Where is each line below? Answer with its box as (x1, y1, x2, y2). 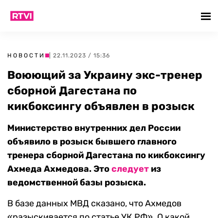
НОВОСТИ (7, 52, 45, 59)
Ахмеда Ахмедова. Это (7, 163, 111, 174)
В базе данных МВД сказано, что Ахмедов (7, 198, 182, 209)
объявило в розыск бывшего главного (7, 136, 177, 147)
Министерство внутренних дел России (7, 123, 181, 133)
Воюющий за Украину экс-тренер (7, 68, 202, 82)
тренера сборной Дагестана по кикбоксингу (7, 150, 205, 161)
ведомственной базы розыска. (7, 177, 146, 188)
